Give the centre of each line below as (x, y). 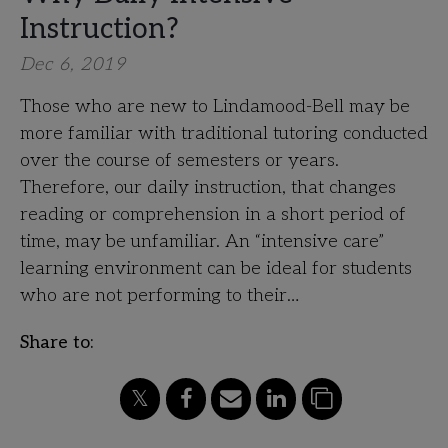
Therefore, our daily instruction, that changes (208, 187)
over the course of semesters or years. (179, 160)
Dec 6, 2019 (73, 64)
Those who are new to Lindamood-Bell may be (215, 106)
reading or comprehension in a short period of (213, 214)
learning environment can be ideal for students (216, 268)
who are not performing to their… (159, 295)
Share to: (56, 342)
